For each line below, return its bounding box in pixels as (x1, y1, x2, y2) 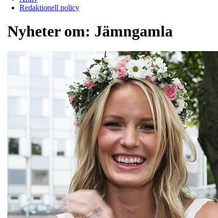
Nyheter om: (7, 22, 94, 40)
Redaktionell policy (19, 3, 79, 12)
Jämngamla (94, 22, 173, 40)
